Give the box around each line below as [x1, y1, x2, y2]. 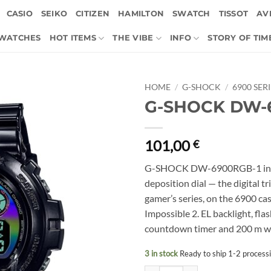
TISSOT [218, 9, 249, 18]
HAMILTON [118, 9, 165, 18]
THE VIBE [113, 33, 154, 42]
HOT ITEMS [49, 33, 96, 42]
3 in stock [145, 248, 180, 258]
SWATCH [172, 9, 211, 18]
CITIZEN [76, 9, 110, 18]
